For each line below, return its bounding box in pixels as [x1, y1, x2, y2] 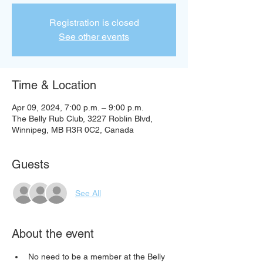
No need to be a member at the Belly [28, 252, 167, 261]
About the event [12, 227, 94, 241]
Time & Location [12, 78, 96, 92]
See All [75, 188, 101, 198]
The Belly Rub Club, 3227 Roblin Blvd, [12, 114, 153, 123]
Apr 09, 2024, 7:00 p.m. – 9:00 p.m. [12, 103, 144, 112]
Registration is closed [49, 17, 139, 28]
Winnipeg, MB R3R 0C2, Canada [12, 125, 134, 134]
